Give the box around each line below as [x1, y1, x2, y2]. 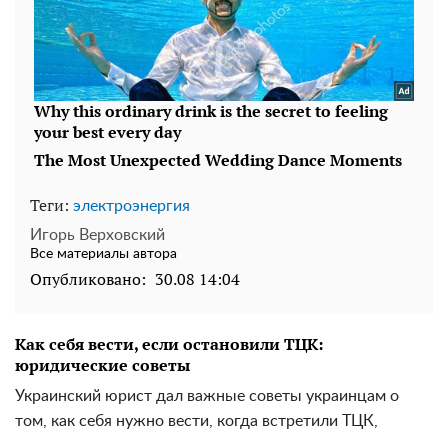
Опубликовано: [30, 268, 146, 291]
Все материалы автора [30, 247, 177, 262]
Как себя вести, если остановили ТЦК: [15, 333, 323, 356]
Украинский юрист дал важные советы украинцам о [15, 388, 399, 405]
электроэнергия [73, 198, 190, 215]
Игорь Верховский [30, 227, 165, 244]
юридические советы [15, 354, 190, 377]
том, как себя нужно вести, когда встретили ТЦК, [15, 413, 378, 430]
